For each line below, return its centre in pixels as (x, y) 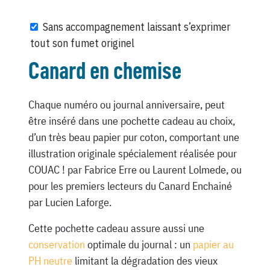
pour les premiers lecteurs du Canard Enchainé (130, 186)
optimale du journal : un (139, 245)
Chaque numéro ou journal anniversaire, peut (126, 105)
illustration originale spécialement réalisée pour (132, 154)
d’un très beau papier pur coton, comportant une (133, 137)
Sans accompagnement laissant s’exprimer (136, 27)
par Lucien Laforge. (70, 202)
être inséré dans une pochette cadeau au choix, (131, 121)
